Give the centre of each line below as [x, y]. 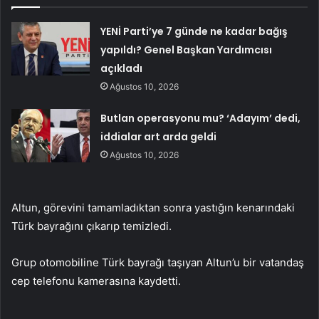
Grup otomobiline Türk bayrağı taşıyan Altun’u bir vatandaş [158, 262]
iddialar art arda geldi [159, 136]
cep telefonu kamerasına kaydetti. [96, 281]
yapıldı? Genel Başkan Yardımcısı [187, 49]
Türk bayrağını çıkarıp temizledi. [91, 226]
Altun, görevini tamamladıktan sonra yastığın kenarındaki [153, 207]
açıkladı [122, 68]
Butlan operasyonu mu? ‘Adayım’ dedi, [201, 118]
